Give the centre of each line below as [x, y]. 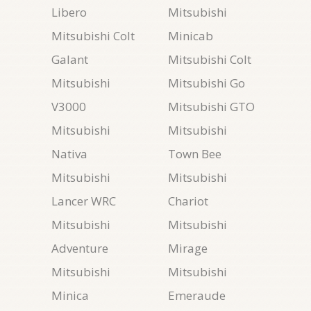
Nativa [69, 154]
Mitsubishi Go [207, 83]
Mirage [188, 248]
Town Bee [195, 154]
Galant [70, 59]
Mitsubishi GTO [211, 107]
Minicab [191, 36]
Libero [69, 12]
